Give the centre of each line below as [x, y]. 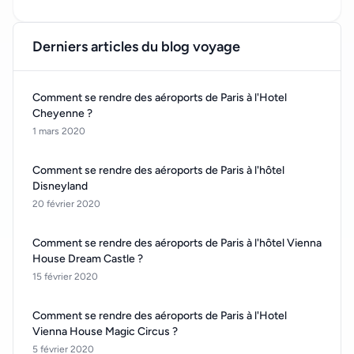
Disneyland [60, 186]
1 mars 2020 [59, 132]
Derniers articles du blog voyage [136, 47]
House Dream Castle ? [88, 259]
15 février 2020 [65, 277]
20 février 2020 [66, 204]
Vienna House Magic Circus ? [105, 332]
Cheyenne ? [62, 114]
